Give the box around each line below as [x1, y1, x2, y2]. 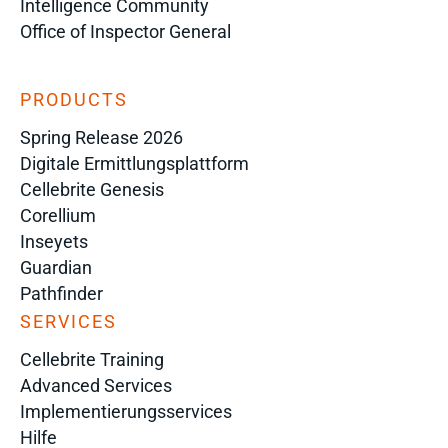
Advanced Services [20, 375, 172, 396]
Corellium [20, 205, 96, 226]
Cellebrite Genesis [20, 179, 164, 200]
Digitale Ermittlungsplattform [20, 153, 249, 174]
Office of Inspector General [20, 21, 231, 42]
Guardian [20, 257, 92, 278]
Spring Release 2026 [20, 127, 183, 148]
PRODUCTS [20, 89, 128, 110]
